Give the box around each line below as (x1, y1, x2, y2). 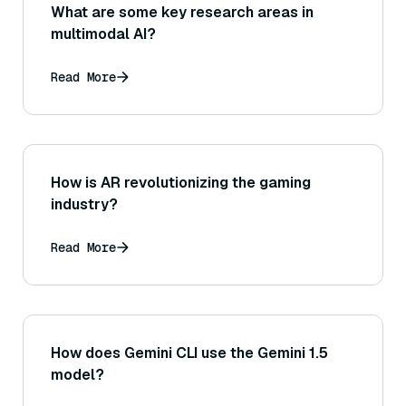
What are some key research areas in (51, 3, 314, 23)
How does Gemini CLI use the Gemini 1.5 (51, 343, 328, 363)
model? (51, 365, 104, 385)
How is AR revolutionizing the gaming (51, 173, 311, 193)
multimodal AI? (51, 24, 156, 44)
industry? (51, 195, 118, 215)
